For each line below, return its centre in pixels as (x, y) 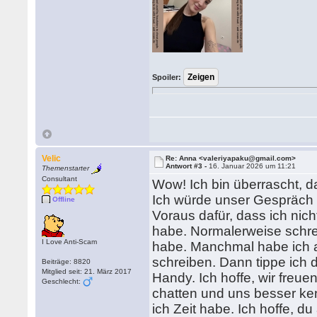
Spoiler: (167, 77)
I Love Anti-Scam (70, 242)
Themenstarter (66, 168)
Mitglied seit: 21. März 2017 (87, 271)
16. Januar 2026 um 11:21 (253, 166)
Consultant (60, 179)
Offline (64, 199)
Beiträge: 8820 (67, 261)
